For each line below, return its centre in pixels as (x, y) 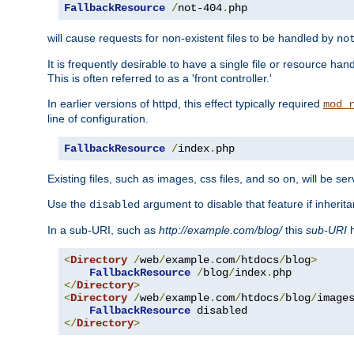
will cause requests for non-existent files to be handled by (192, 38)
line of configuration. (98, 119)
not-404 (200, 8)
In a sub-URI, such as (103, 230)
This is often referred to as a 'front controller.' (160, 79)
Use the (68, 204)
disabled (115, 205)
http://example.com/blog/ (220, 230)
